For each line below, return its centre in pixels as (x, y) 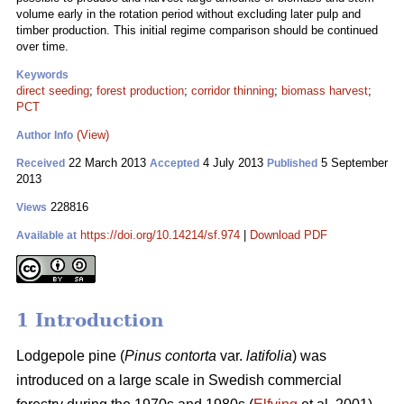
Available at (46, 235)
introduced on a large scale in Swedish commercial (179, 381)
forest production (140, 91)
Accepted (174, 163)
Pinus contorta (170, 356)
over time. (42, 46)
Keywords (42, 75)
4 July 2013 (233, 163)
